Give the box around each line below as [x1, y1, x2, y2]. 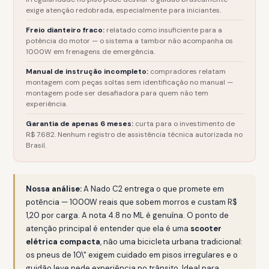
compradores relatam [148, 67, 226, 76]
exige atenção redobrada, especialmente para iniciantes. [26, 5, 222, 15]
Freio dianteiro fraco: [26, 25, 105, 35]
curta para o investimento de [133, 119, 235, 128]
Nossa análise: [26, 184, 82, 194]
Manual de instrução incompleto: [26, 67, 149, 76]
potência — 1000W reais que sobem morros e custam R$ [26, 197, 238, 207]
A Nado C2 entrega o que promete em [82, 184, 225, 194]
